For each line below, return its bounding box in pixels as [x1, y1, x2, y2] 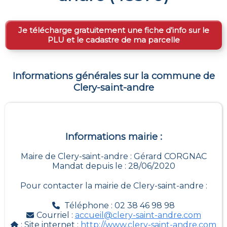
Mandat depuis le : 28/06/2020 [52, 161, 175, 171]
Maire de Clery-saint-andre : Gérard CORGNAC [20, 152, 207, 162]
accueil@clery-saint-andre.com [74, 210, 201, 220]
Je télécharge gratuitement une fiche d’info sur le [18, 25, 209, 35]
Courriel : [36, 210, 75, 220]
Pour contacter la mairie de [20, 181, 133, 191]
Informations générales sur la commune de [12, 70, 215, 82]
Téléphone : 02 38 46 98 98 [64, 201, 175, 211]
